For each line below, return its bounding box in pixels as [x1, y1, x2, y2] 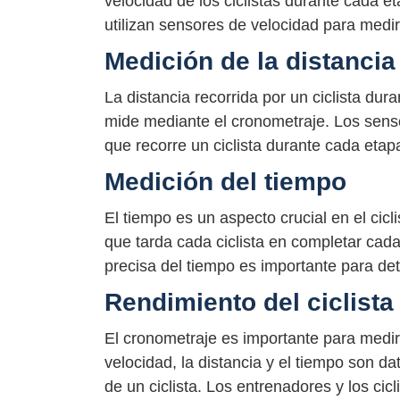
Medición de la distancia [104, 46, 396, 75]
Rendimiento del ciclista [104, 288, 394, 317]
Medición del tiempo [104, 167, 346, 196]
